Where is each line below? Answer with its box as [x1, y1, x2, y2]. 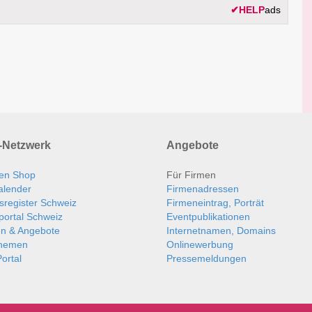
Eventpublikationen [166, 211, 250, 223]
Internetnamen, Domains [166, 225, 276, 237]
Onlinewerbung [166, 239, 233, 251]
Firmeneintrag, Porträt [166, 197, 264, 209]
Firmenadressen [166, 183, 239, 195]
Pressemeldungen [166, 253, 247, 265]
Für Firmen [166, 169, 216, 181]
